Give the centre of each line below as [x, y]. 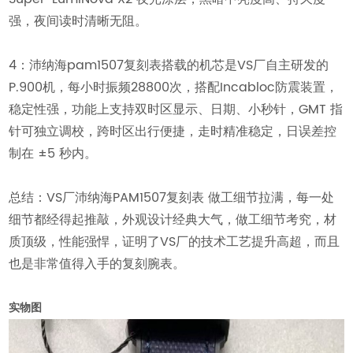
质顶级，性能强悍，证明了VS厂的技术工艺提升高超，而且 [175, 242]
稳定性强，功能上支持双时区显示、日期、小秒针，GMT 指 [176, 110]
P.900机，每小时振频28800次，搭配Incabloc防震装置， [174, 88]
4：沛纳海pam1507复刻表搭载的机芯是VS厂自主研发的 [169, 66]
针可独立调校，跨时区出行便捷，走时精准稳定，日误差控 [173, 132]
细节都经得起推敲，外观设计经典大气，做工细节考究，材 [173, 220]
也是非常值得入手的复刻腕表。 [97, 264]
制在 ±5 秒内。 [53, 154]
